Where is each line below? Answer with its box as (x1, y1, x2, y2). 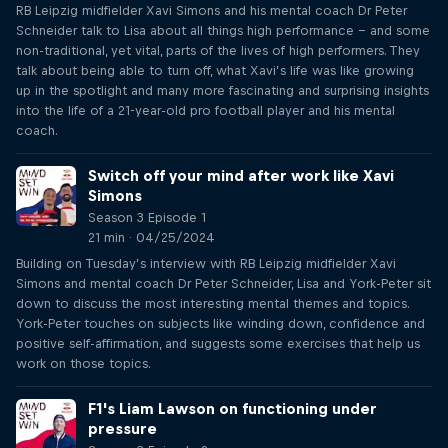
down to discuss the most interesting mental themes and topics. (16, 296, 409, 311)
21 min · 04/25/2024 (88, 230, 215, 245)
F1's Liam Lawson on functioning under (88, 400, 377, 417)
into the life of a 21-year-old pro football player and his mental (16, 103, 395, 118)
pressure (88, 420, 157, 437)
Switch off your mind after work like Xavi (88, 167, 394, 184)
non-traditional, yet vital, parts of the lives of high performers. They (16, 43, 420, 58)
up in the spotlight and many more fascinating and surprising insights (16, 83, 429, 98)
